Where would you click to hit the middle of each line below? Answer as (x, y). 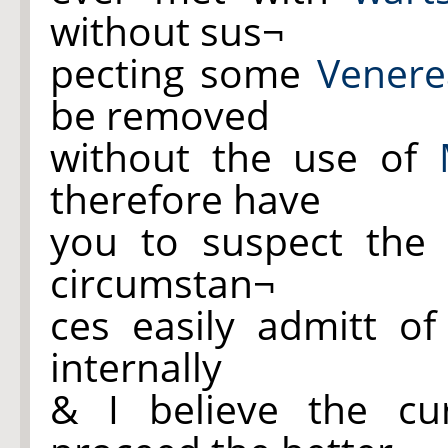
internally (136, 366)
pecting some (183, 72)
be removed (160, 114)
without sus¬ (167, 30)
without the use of (244, 156)
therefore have (185, 198)
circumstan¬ (162, 282)
